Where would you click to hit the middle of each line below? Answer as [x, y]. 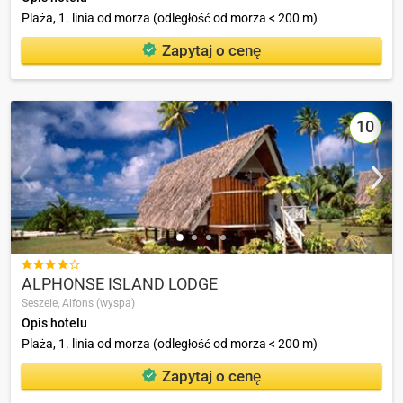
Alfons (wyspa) [99, 304]
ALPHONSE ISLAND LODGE [120, 283]
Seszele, [42, 304]
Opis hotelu [54, 323]
